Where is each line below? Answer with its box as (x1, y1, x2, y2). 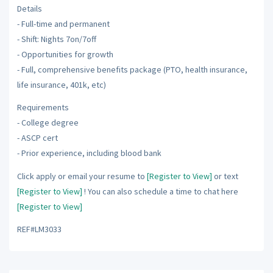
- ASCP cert (16, 132, 58, 143)
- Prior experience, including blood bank (16, 147, 161, 158)
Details (16, 2, 42, 14)
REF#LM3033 (16, 224, 62, 235)
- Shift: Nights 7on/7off (16, 33, 96, 44)
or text (211, 170, 238, 182)
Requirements (16, 102, 69, 113)
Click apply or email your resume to (16, 170, 147, 182)
